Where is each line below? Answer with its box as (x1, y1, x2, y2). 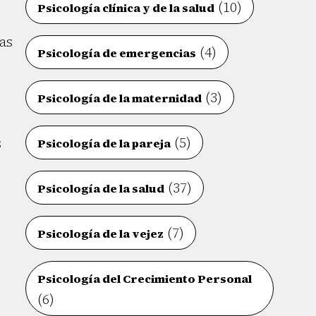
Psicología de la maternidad (37, 90, 202, 106)
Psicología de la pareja (37, 135, 171, 151)
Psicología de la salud (37, 181, 165, 196)
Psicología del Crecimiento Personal (37, 271, 253, 286)
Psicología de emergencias (37, 45, 197, 61)
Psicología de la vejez (37, 226, 164, 241)
